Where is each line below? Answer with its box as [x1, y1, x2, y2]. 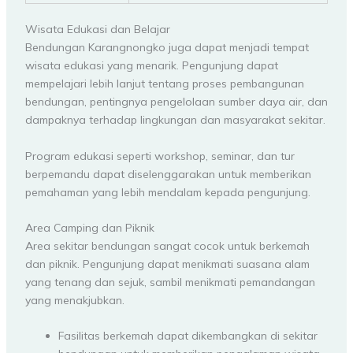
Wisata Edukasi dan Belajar [24, 22, 170, 37]
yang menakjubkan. [24, 292, 124, 307]
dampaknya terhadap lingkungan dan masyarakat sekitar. [24, 113, 325, 128]
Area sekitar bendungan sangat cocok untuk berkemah [24, 238, 310, 253]
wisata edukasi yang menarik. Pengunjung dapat [24, 58, 278, 73]
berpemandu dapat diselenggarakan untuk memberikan [24, 166, 311, 181]
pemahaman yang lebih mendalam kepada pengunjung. [24, 184, 310, 199]
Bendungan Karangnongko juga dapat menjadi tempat [24, 40, 309, 55]
